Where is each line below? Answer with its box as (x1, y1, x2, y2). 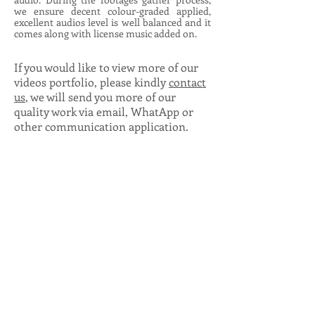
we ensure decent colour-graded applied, (14, 4, 211, 18)
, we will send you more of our (25, 89, 176, 104)
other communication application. (14, 119, 191, 134)
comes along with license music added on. (14, 27, 199, 40)
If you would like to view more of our (14, 60, 198, 75)
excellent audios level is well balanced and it (14, 15, 211, 29)
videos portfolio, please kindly (14, 75, 169, 89)
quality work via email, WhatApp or (14, 104, 193, 119)
